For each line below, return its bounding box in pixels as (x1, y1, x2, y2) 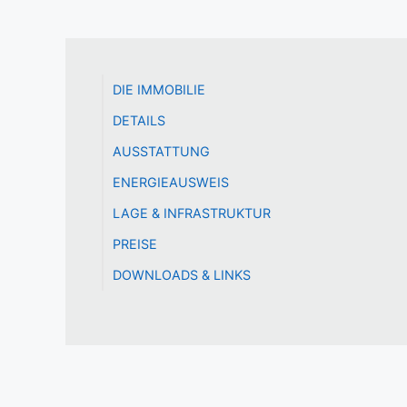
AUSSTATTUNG (113, 144, 210, 159)
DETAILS (113, 113, 165, 128)
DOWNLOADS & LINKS (113, 267, 251, 283)
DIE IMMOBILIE (113, 82, 205, 97)
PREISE (113, 236, 157, 252)
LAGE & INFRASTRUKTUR (113, 205, 271, 221)
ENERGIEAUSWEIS (113, 174, 229, 190)
